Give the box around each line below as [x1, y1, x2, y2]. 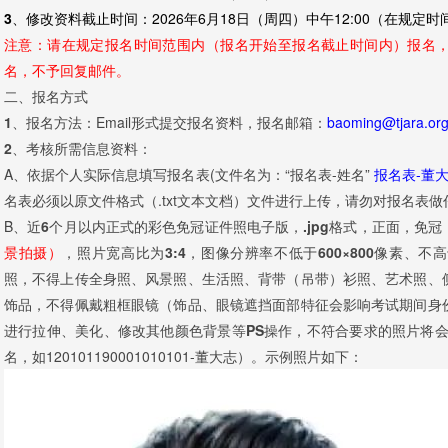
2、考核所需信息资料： [4, 138, 152, 158]
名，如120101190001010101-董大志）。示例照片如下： [4, 346, 363, 366]
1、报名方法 [4, 112, 82, 132]
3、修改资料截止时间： [4, 8, 152, 28]
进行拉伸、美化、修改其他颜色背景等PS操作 [4, 320, 293, 340]
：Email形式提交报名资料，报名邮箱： [82, 112, 327, 132]
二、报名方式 [4, 86, 88, 106]
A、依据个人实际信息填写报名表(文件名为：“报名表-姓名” [4, 164, 375, 184]
